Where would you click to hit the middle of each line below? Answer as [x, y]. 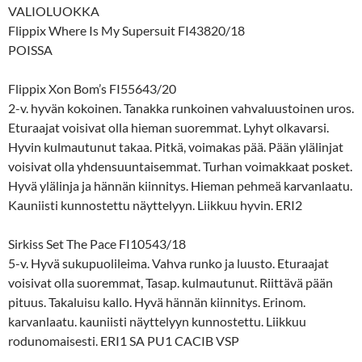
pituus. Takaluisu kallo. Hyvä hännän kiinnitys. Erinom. [157, 301]
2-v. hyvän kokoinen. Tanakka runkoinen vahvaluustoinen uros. [181, 107]
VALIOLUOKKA [54, 11]
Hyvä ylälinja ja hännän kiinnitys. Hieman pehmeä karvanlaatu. [180, 185]
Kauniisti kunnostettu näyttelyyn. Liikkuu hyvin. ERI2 [155, 204]
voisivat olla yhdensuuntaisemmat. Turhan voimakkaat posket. [180, 166]
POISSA [30, 49]
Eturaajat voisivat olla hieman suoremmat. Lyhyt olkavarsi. [168, 127]
